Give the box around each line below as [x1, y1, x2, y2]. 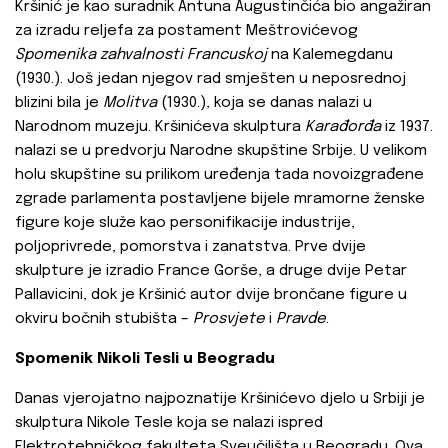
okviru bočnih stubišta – [15, 311, 193, 328]
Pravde [276, 311, 326, 328]
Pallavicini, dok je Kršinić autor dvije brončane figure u [15, 287, 407, 304]
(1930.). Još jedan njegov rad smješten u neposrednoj [15, 71, 406, 88]
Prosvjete [193, 311, 265, 328]
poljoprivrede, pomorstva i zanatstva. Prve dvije [15, 239, 366, 256]
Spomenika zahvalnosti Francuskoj [15, 47, 267, 64]
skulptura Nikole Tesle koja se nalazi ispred [15, 415, 323, 432]
